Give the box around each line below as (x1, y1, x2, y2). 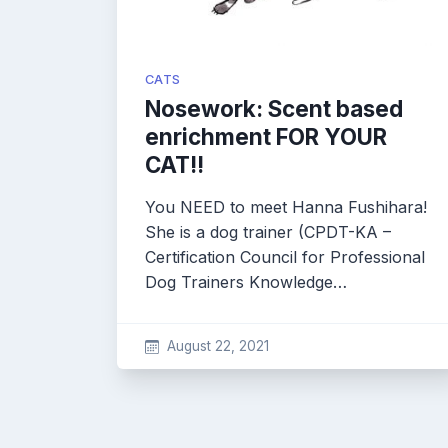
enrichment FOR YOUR (145, 123, 387, 150)
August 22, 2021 (166, 338, 269, 354)
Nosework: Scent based (145, 95, 403, 122)
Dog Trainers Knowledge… (145, 272, 347, 292)
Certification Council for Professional (145, 247, 425, 267)
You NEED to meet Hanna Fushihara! (145, 197, 427, 217)
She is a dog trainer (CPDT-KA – (145, 222, 391, 242)
